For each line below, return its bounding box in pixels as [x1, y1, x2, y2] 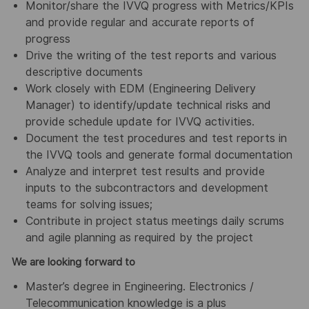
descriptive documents [25, 66, 143, 79]
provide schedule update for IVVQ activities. [25, 115, 255, 129]
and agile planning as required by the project [25, 231, 253, 245]
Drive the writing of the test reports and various [25, 49, 277, 63]
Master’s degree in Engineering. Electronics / [25, 279, 254, 293]
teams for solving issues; [25, 198, 152, 212]
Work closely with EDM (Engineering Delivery [25, 82, 256, 96]
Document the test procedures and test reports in [25, 132, 287, 146]
